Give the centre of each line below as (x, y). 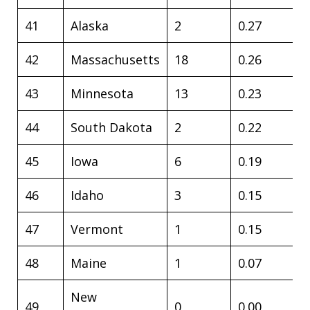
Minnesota (102, 93)
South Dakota (111, 127)
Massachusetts (115, 60)
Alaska (90, 26)
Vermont (97, 229)
